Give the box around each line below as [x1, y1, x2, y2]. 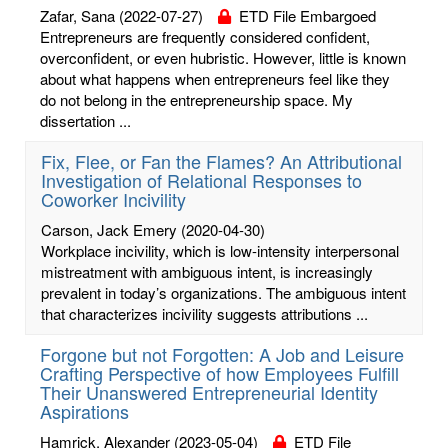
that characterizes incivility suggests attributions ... [41, 302, 368, 324]
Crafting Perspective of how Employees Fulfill [40, 359, 399, 386]
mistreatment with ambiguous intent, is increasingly [41, 260, 373, 282]
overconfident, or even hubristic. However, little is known [40, 46, 406, 68]
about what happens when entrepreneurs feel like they [40, 67, 390, 89]
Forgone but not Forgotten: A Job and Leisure [40, 340, 404, 367]
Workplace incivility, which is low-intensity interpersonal [41, 239, 399, 261]
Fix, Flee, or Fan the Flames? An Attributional [41, 147, 402, 174]
